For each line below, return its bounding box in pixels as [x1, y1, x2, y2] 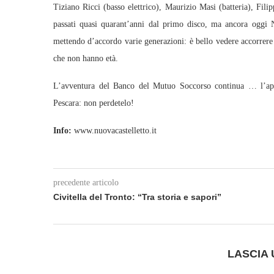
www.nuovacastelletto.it [72, 126, 157, 135]
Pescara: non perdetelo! [53, 98, 134, 108]
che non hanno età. [53, 54, 118, 63]
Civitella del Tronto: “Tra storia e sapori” [53, 192, 221, 202]
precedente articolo [53, 178, 119, 187]
